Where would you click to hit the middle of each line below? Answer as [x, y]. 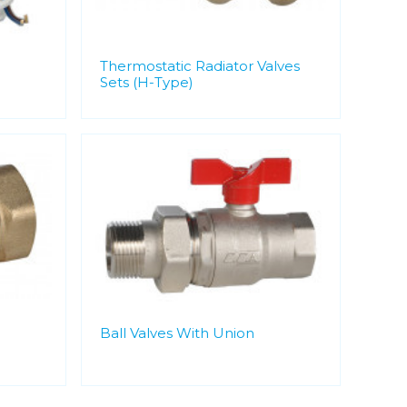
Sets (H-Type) [146, 82]
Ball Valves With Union [177, 333]
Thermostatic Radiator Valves [199, 66]
